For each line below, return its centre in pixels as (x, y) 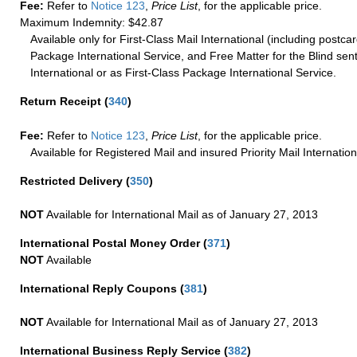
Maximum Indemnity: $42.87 (92, 22)
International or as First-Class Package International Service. (184, 72)
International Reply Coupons (100, 288)
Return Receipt (62, 101)
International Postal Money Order (112, 243)
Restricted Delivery (73, 181)
